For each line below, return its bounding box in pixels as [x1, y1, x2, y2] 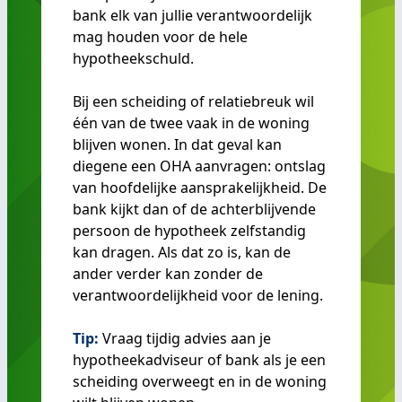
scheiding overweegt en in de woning [73, 371, 327, 391]
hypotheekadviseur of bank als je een [73, 350, 326, 370]
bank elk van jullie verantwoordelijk [73, 5, 312, 25]
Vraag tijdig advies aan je [99, 328, 271, 348]
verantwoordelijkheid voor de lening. [73, 285, 323, 305]
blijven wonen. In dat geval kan [73, 135, 282, 154]
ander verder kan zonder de [73, 264, 263, 284]
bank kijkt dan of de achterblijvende [73, 199, 316, 219]
